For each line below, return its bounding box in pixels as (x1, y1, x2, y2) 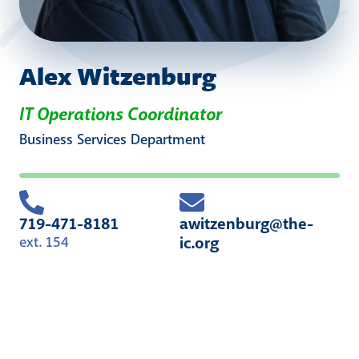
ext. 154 (19, 233, 69, 252)
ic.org (179, 232, 219, 254)
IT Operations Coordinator (19, 103, 222, 126)
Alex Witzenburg (19, 58, 216, 93)
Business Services (19, 131, 127, 149)
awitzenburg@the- (179, 213, 313, 235)
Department (127, 131, 205, 149)
